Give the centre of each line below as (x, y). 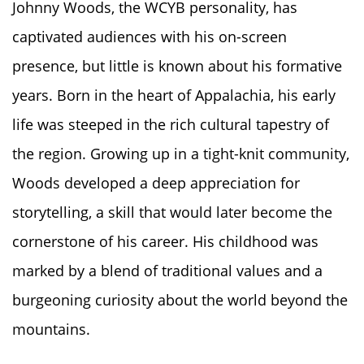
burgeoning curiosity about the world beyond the (180, 299)
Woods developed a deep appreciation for (156, 182)
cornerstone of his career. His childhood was (165, 241)
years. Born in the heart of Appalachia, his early (174, 95)
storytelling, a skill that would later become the (172, 212)
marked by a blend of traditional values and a (167, 270)
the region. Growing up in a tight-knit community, (181, 153)
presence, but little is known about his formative (177, 65)
